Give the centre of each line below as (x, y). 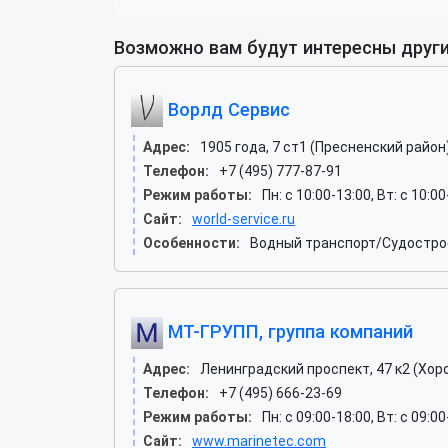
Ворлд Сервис (226, 109)
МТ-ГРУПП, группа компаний (288, 331)
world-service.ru (243, 219)
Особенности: (191, 243)
